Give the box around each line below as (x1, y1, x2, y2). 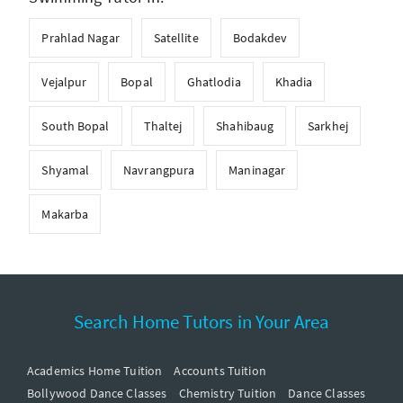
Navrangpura (123, 161, 195, 178)
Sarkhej (308, 117, 348, 134)
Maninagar (228, 161, 286, 178)
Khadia (274, 73, 313, 90)
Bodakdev (232, 29, 288, 46)
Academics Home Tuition (27, 362, 163, 379)
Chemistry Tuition (178, 384, 277, 401)
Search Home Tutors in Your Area (73, 309, 330, 334)
